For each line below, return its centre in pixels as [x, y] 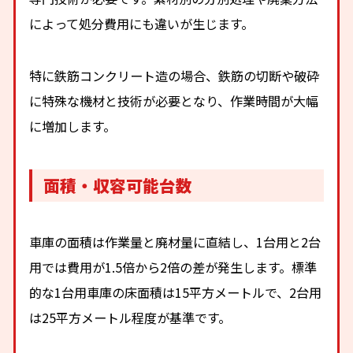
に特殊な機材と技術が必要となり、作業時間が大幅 [174, 101]
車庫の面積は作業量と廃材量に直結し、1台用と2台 [175, 242]
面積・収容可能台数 [118, 186]
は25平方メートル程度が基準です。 [130, 317]
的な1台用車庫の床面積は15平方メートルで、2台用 [176, 292]
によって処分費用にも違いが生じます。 [142, 23]
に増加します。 [73, 126]
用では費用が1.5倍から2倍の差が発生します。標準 [173, 267]
